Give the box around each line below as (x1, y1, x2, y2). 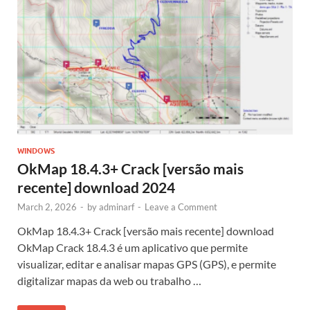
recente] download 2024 (17, 178, 175, 196)
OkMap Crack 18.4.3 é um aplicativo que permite (17, 240, 248, 254)
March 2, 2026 (17, 201, 77, 212)
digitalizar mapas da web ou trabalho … (17, 273, 201, 287)
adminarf (99, 201, 134, 212)
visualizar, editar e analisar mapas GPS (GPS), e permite (17, 257, 276, 271)
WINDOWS (17, 145, 55, 156)
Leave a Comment (145, 201, 217, 212)
